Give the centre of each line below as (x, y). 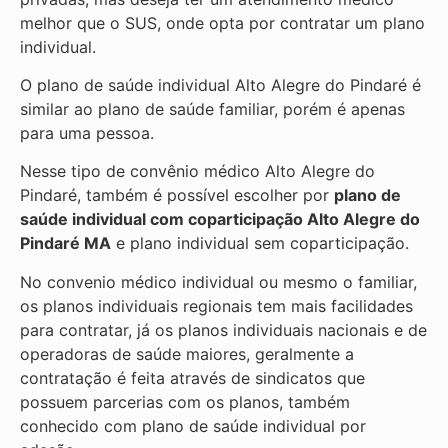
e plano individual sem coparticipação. (260, 243)
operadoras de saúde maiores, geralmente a (187, 353)
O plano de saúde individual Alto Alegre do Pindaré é (220, 84)
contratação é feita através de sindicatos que (192, 377)
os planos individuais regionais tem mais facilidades (216, 305)
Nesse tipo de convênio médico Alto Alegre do (197, 171)
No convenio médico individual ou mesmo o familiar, (218, 281)
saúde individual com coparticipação (163, 219)
